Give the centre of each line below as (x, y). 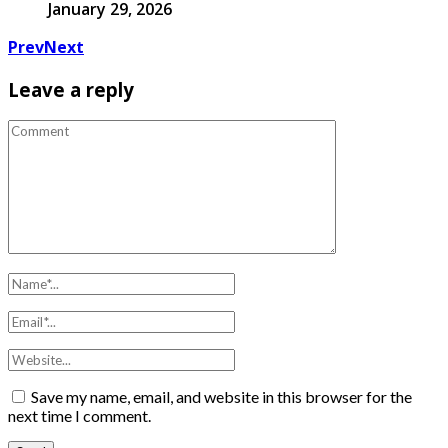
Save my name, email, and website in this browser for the (221, 397)
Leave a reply (71, 89)
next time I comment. (79, 416)
